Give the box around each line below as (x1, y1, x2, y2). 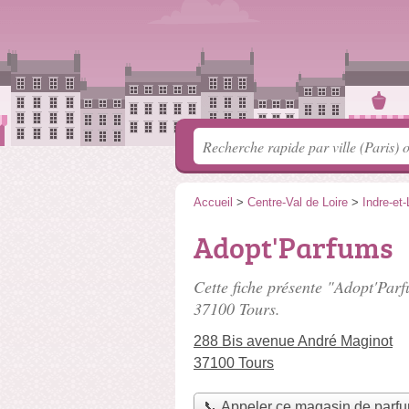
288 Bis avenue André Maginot (194, 333, 393, 349)
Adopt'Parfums (194, 227, 393, 267)
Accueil (194, 195, 233, 209)
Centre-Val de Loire (247, 195, 348, 209)
